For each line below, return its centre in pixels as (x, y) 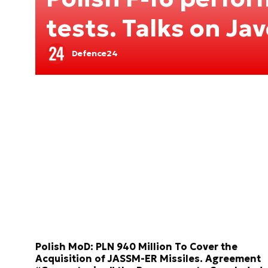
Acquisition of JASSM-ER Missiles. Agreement (148, 259)
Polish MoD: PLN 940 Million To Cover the (136, 247)
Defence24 (95, 54)
